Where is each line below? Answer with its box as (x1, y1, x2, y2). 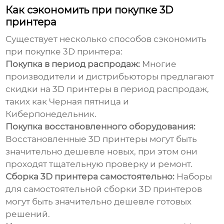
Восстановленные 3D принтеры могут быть (5, 134, 197, 144)
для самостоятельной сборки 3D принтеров (5, 184, 202, 194)
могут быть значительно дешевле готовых (5, 196, 192, 207)
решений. (5, 209, 50, 219)
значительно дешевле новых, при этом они (5, 146, 198, 157)
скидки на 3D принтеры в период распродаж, (5, 84, 209, 94)
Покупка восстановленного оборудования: (5, 121, 196, 132)
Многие (140, 59, 177, 69)
